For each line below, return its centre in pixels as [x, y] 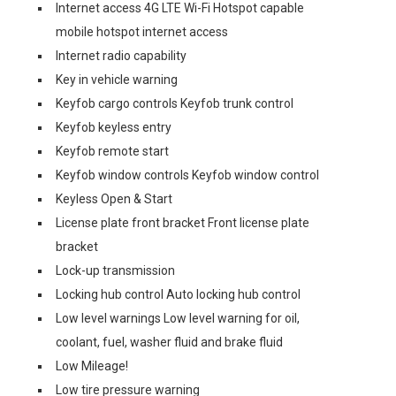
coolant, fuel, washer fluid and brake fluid [169, 342]
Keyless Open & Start [114, 199]
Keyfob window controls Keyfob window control [187, 175]
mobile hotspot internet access [142, 32]
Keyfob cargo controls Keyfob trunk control [175, 103]
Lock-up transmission [115, 270]
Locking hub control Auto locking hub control [178, 294]
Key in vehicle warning [117, 80]
